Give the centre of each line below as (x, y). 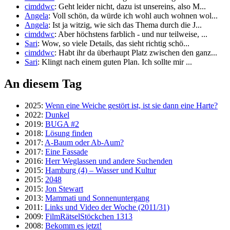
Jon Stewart (64, 188)
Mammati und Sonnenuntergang (97, 198)
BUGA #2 (62, 124)
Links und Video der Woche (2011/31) (107, 207)
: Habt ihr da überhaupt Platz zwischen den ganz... (136, 53)
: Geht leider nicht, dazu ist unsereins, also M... (130, 7)
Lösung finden (69, 133)
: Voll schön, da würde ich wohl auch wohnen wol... (133, 16)
